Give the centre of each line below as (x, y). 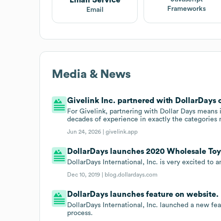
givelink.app (122, 131)
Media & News (91, 74)
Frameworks (187, 9)
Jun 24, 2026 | (87, 131)
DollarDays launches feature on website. (143, 194)
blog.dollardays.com (131, 174)
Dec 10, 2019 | (86, 174)
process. (80, 213)
